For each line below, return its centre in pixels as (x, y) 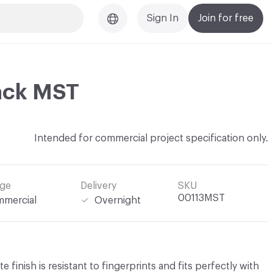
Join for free (226, 18)
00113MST (201, 198)
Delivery (98, 186)
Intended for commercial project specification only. (151, 138)
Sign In (163, 18)
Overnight (118, 200)
